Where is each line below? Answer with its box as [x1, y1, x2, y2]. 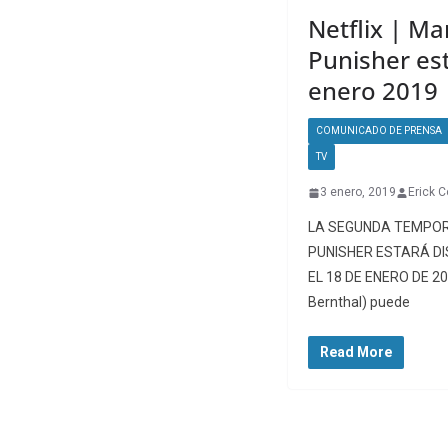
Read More [320, 344, 392, 361]
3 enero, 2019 [320, 185, 396, 200]
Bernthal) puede [308, 294, 410, 311]
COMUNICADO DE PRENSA [316, 125, 442, 137]
